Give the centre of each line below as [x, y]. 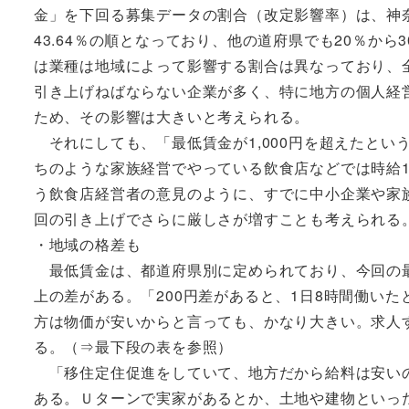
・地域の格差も [87, 245]
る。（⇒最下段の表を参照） [133, 347]
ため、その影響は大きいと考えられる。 [172, 117]
